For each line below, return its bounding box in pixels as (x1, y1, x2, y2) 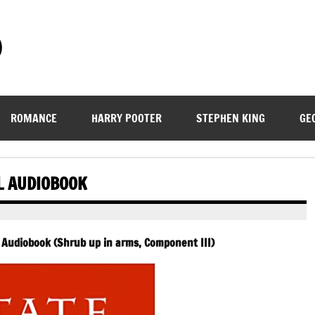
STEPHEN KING (195, 110, 265, 126)
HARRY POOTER (91, 110, 162, 126)
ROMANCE (10, 110, 57, 126)
